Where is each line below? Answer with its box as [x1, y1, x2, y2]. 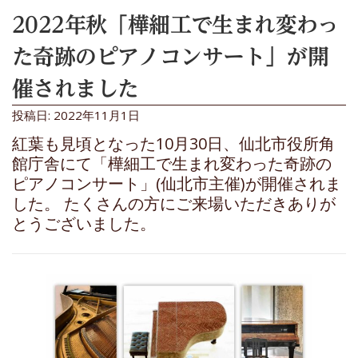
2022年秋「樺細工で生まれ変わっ [12, 13, 339, 35]
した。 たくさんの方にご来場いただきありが [12, 192, 336, 214]
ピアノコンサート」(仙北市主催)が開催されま [12, 172, 341, 194]
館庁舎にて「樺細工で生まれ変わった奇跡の [12, 152, 332, 174]
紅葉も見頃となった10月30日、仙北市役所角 [12, 132, 335, 154]
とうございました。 [12, 212, 156, 234]
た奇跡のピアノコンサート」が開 [12, 45, 328, 67]
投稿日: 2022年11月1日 [12, 106, 140, 123]
